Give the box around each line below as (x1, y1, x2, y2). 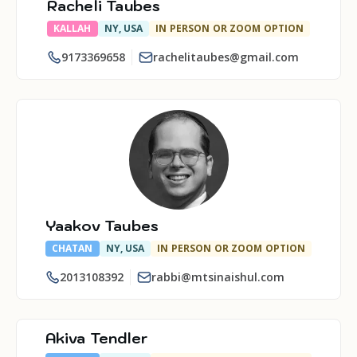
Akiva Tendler (45, 329, 148, 347)
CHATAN (51, 241, 93, 255)
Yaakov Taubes (45, 217, 159, 235)
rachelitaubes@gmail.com (152, 49, 299, 65)
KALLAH (53, 22, 92, 35)
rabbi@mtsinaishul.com (151, 269, 284, 284)
